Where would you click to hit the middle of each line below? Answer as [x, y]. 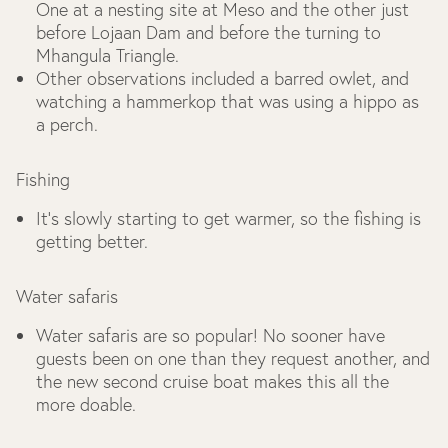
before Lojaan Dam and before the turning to [208, 32]
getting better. [92, 241]
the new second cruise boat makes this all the [212, 381]
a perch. [67, 124]
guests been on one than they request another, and [233, 358]
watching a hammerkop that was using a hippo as [227, 101]
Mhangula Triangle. [107, 55]
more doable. [86, 404]
